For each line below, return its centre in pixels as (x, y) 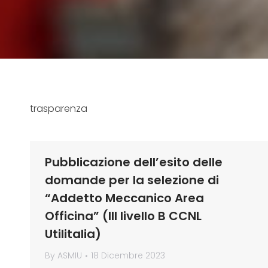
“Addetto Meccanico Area (124, 198)
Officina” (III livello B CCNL (123, 216)
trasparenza (59, 109)
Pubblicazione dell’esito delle (134, 162)
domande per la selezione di (132, 180)
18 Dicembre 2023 (128, 255)
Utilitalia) (73, 234)
